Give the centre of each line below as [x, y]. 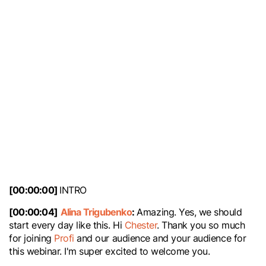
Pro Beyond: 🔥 [208, 138]
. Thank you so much [201, 225]
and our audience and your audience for [160, 238]
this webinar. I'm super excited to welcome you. [110, 251]
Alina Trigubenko [96, 212]
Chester [141, 225]
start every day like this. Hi [67, 225]
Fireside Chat [37, 153]
